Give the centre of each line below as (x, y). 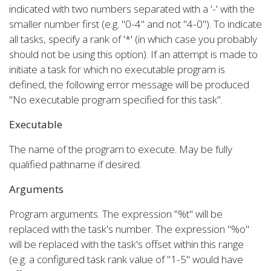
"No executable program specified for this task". (116, 100)
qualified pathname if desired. (75, 164)
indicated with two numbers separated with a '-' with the (132, 9)
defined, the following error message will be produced (129, 84)
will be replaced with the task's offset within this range (126, 244)
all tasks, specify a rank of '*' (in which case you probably (133, 39)
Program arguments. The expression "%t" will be (116, 214)
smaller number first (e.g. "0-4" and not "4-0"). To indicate (135, 24)
